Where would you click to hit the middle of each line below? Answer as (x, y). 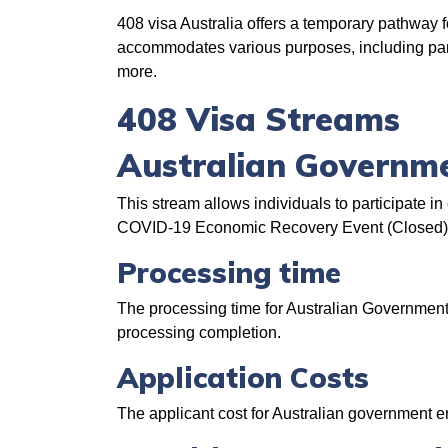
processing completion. (199, 332)
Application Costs (243, 377)
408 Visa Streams (258, 119)
